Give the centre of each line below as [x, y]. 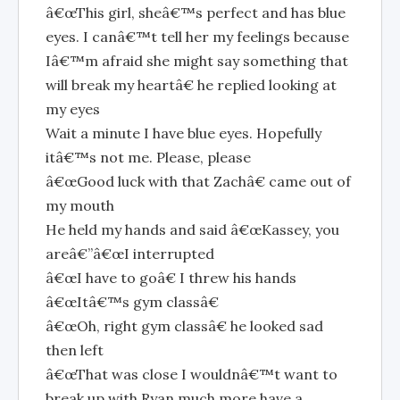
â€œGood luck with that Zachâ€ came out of [198, 181]
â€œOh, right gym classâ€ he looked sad [184, 326]
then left [75, 350]
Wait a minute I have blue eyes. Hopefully [183, 133]
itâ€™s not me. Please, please [148, 157]
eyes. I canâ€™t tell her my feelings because [197, 37]
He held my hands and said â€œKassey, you [192, 229]
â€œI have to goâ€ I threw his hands [171, 278]
